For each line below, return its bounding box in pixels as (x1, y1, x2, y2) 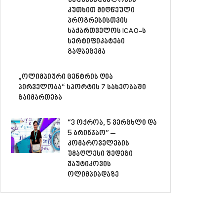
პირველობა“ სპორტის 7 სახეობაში (18, 82, 146, 92)
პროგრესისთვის (68, 16, 128, 26)
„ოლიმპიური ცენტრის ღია (18, 72, 113, 82)
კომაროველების (68, 139, 129, 148)
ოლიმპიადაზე (68, 170, 119, 180)
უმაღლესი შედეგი (68, 149, 133, 159)
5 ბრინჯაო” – (68, 128, 115, 138)
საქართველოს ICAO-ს (68, 26, 146, 36)
